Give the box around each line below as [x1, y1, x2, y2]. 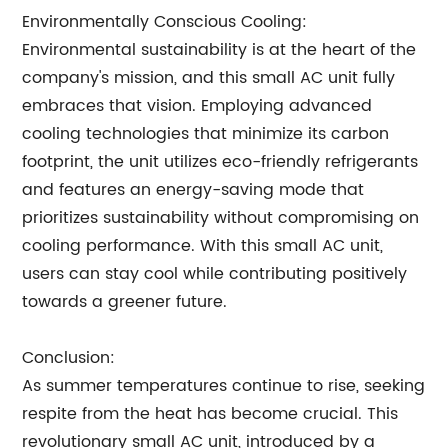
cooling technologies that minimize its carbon [22, 121, 390, 147]
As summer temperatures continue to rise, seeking [22, 373, 426, 399]
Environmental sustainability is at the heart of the [22, 37, 417, 63]
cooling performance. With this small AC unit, [22, 233, 384, 259]
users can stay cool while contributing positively [22, 261, 408, 287]
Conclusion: [22, 345, 116, 371]
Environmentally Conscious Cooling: [22, 9, 308, 35]
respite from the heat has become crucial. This [22, 401, 399, 427]
